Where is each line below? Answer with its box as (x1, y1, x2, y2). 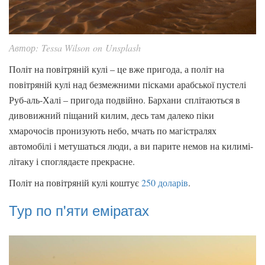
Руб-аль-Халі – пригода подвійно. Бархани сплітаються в (9, 93, 240, 106)
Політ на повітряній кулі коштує (9, 176, 141, 189)
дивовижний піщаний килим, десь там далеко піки (9, 109, 214, 122)
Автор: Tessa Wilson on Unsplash (9, 41, 141, 54)
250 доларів (141, 176, 188, 189)
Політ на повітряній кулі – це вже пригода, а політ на (9, 63, 224, 76)
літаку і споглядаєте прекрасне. (9, 155, 135, 168)
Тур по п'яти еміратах (9, 199, 149, 221)
